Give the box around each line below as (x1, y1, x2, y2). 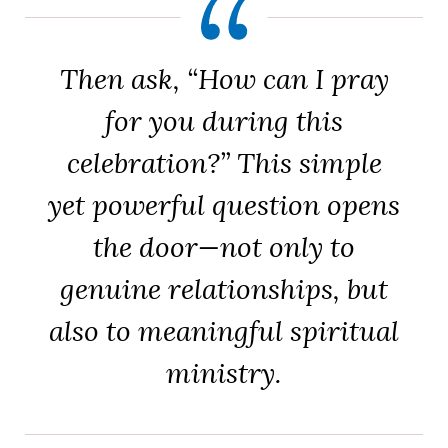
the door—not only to (93, 229, 355, 266)
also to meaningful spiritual (49, 313, 399, 350)
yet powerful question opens (48, 187, 400, 224)
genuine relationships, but (60, 271, 388, 308)
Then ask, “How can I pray (59, 61, 389, 98)
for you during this (105, 103, 343, 140)
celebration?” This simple (66, 145, 382, 182)
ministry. (166, 355, 282, 392)
